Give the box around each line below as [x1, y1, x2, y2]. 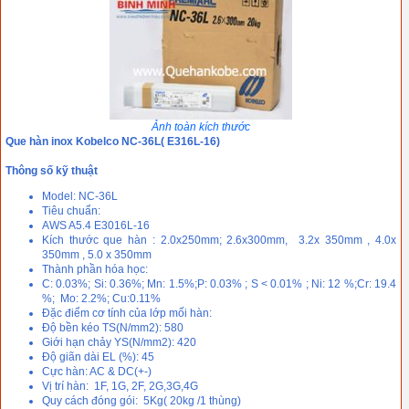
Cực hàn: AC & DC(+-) [42, 365, 152, 379]
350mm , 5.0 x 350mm [42, 248, 152, 262]
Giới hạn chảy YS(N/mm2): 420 [42, 336, 196, 350]
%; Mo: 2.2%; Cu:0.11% [42, 292, 161, 306]
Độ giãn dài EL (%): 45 [42, 351, 154, 364]
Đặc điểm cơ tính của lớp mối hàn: [42, 307, 215, 320]
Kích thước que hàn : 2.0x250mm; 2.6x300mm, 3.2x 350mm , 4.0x [42, 234, 396, 247]
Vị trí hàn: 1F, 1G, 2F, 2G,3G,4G [42, 380, 198, 393]
